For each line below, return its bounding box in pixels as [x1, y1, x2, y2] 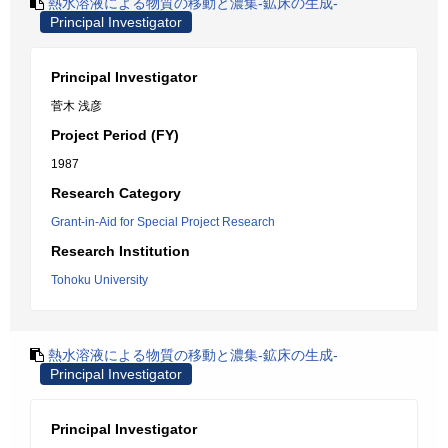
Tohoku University [51, 273, 148, 287]
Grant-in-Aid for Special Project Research [51, 215, 275, 229]
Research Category [51, 185, 181, 201]
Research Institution [51, 243, 190, 259]
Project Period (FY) [51, 127, 179, 143]
